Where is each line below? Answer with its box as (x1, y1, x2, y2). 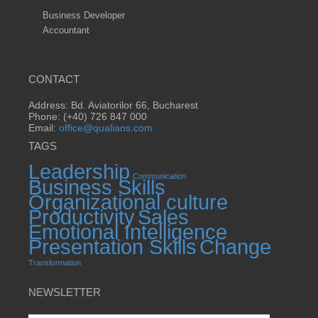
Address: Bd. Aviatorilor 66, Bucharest (28, 99, 198, 111)
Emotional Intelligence (28, 220, 227, 244)
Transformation (28, 258, 81, 268)
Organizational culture (28, 190, 228, 214)
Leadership (28, 160, 130, 184)
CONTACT (28, 73, 79, 86)
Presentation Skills (28, 235, 197, 259)
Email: (28, 122, 59, 134)
